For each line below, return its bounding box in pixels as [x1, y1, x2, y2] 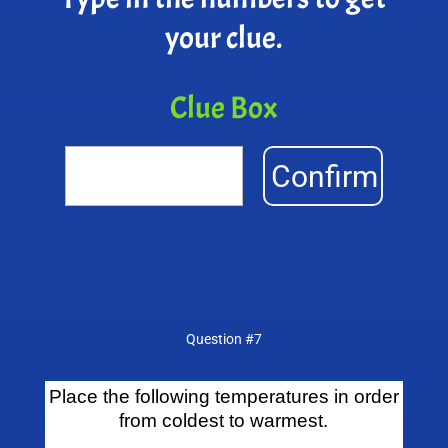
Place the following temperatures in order [48, 386, 399, 408]
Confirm [271, 158, 379, 194]
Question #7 [185, 331, 262, 348]
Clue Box [169, 88, 278, 129]
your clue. [165, 18, 283, 59]
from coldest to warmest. [119, 410, 329, 432]
